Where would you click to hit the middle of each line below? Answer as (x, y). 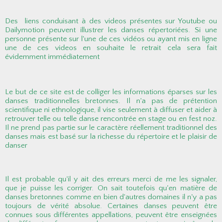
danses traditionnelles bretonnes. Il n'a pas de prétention (111, 101)
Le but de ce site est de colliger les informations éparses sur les (111, 92)
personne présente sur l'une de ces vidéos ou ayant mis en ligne (111, 39)
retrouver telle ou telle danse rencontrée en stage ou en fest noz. (111, 119)
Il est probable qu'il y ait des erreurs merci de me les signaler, (111, 179)
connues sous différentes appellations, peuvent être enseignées (111, 215)
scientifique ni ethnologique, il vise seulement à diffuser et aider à (111, 110)
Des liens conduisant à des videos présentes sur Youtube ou (111, 21)
